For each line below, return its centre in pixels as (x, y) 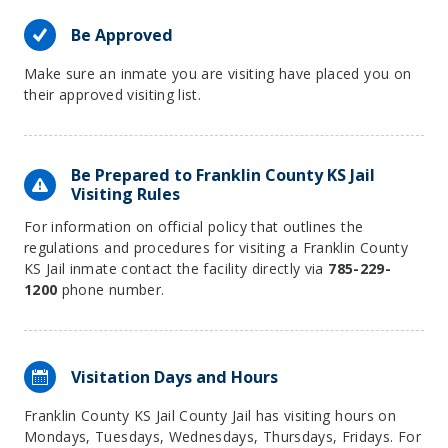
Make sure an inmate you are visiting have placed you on (218, 73)
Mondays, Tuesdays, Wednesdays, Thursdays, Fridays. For (222, 436)
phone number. (111, 289)
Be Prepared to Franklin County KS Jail (223, 175)
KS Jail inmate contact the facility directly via (176, 268)
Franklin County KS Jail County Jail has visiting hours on (210, 415)
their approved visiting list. (113, 94)
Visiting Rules (125, 194)
